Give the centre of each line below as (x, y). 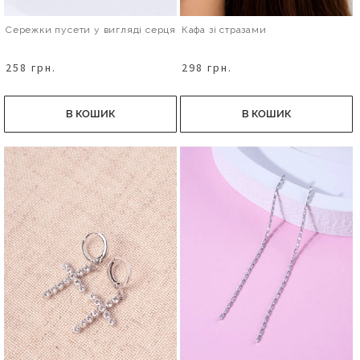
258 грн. (31, 67)
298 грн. (207, 67)
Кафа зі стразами (224, 29)
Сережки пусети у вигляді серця (91, 29)
